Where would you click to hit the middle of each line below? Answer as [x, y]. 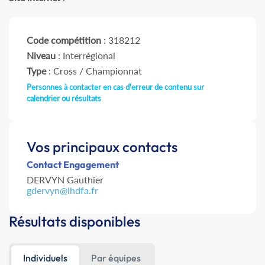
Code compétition [64, 40]
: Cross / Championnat [94, 71]
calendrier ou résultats [64, 98]
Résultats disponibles [75, 222]
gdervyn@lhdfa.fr [62, 190]
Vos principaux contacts [102, 147]
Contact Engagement [73, 165]
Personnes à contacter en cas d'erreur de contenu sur [115, 87]
